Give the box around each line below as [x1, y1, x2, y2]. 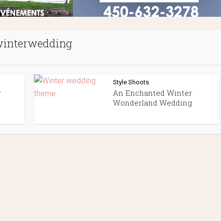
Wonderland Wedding [113, 98, 192, 108]
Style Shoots [113, 78, 149, 86]
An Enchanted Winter [113, 88, 192, 98]
